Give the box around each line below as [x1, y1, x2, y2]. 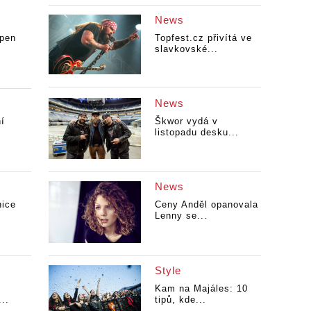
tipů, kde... [154, 294, 206, 305]
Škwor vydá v [154, 115, 218, 126]
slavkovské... [154, 43, 218, 54]
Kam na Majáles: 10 [154, 283, 248, 294]
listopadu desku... [154, 126, 239, 137]
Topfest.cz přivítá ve [154, 32, 252, 43]
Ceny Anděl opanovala [154, 199, 258, 210]
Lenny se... [154, 210, 208, 221]
